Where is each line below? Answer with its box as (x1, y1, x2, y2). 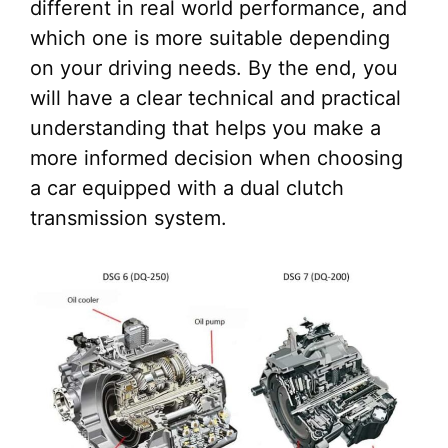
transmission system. (30, 206, 227, 230)
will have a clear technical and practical (30, 86, 401, 110)
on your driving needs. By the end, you (30, 56, 398, 80)
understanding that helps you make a (30, 116, 381, 140)
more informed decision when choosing (30, 146, 403, 170)
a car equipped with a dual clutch (30, 176, 344, 200)
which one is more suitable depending (30, 26, 390, 50)
